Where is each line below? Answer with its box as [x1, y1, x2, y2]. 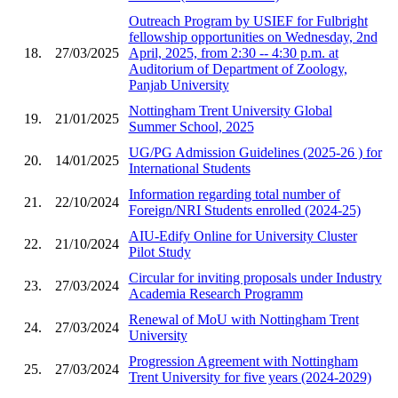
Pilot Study [128, 243, 191, 259]
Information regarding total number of [128, 186, 340, 202]
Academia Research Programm [128, 285, 303, 301]
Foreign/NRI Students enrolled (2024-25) [128, 202, 361, 218]
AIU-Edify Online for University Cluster [128, 227, 357, 243]
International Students [128, 160, 251, 176]
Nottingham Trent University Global [128, 102, 332, 118]
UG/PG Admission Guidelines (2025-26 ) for [128, 144, 382, 160]
